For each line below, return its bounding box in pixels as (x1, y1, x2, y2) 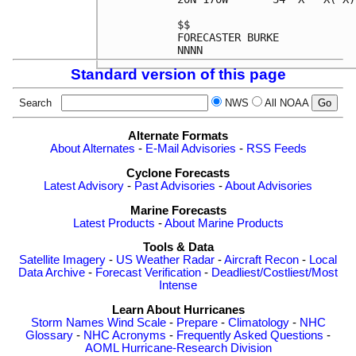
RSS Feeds (246, 142, 307, 156)
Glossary (25, 328, 73, 342)
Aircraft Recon (224, 253, 299, 267)
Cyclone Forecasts (126, 167, 230, 180)
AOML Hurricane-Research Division (84, 341, 272, 354)
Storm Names (30, 315, 104, 329)
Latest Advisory (44, 180, 124, 192)
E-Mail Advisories (145, 142, 236, 156)
